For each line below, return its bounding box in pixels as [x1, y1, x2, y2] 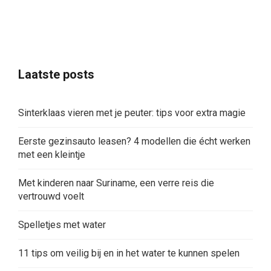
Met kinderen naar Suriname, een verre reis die [18, 177, 214, 189]
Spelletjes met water [18, 219, 106, 231]
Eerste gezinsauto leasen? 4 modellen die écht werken [18, 135, 250, 148]
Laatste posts [18, 67, 94, 82]
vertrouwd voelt [18, 191, 84, 203]
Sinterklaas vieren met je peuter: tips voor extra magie [18, 107, 246, 119]
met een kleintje [18, 149, 85, 161]
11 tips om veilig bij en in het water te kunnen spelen [18, 247, 240, 260]
